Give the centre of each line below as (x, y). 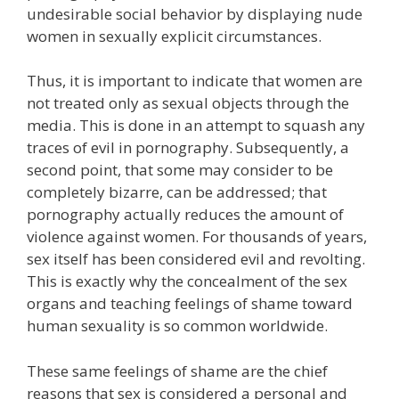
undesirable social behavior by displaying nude (195, 13)
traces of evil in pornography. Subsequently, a (188, 147)
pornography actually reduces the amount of (185, 214)
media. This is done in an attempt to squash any (196, 125)
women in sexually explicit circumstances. (174, 36)
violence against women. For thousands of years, (197, 236)
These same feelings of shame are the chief (177, 370)
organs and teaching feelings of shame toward (190, 303)
